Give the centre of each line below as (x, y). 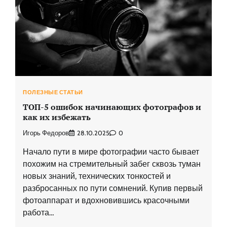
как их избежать (57, 117)
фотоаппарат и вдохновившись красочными (106, 201)
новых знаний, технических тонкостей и (97, 176)
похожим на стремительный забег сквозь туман (112, 164)
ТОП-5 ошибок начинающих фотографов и (112, 107)
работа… (39, 213)
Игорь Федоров (46, 133)
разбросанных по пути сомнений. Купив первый (113, 188)
